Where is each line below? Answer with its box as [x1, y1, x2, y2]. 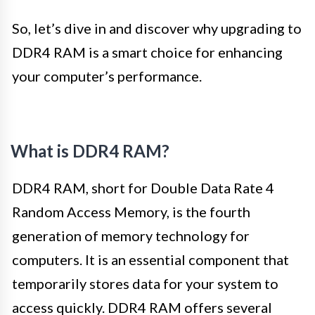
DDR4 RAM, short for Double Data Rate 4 [12, 179, 274, 197]
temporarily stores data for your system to [12, 275, 278, 292]
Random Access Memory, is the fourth [12, 203, 250, 221]
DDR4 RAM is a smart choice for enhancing [12, 44, 283, 61]
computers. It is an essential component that [12, 251, 289, 269]
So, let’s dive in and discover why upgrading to [12, 20, 302, 37]
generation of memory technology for [12, 227, 250, 245]
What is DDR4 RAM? [11, 141, 169, 162]
